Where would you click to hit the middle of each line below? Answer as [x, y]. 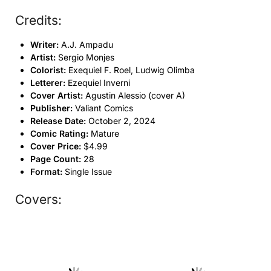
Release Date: [58, 120]
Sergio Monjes [85, 57]
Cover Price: [56, 146]
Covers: [38, 199]
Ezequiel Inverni [98, 82]
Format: [46, 171]
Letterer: [48, 82]
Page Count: [56, 158]
